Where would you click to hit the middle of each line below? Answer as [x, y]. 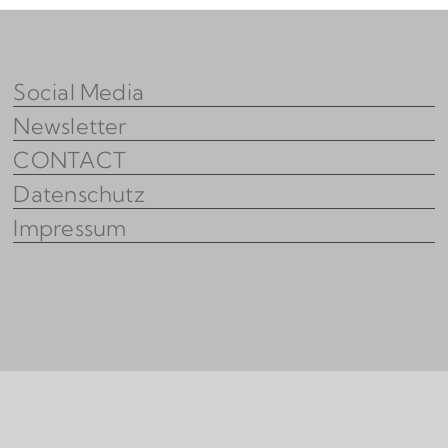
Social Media [79, 92]
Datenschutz [79, 194]
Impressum [70, 228]
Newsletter [70, 126]
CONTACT [69, 160]
